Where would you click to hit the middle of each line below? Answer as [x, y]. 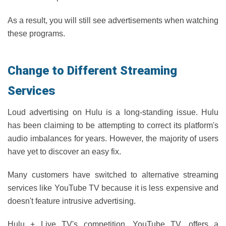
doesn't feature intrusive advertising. [72, 201]
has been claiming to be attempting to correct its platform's [113, 125]
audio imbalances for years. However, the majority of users [113, 138]
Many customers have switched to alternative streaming [113, 175]
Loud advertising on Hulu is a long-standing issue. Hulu [113, 112]
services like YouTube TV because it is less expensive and [113, 188]
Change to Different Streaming [92, 71]
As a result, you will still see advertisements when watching [113, 20]
